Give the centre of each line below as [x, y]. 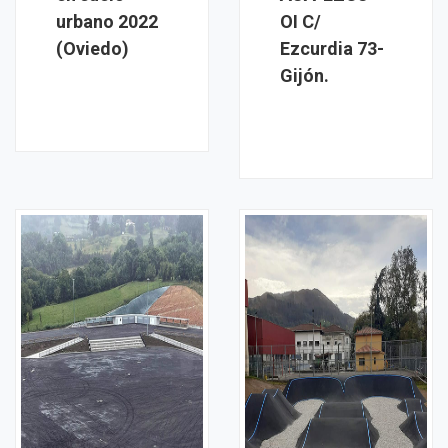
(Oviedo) [92, 48]
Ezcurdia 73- [332, 48]
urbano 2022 [107, 21]
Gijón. [304, 75]
